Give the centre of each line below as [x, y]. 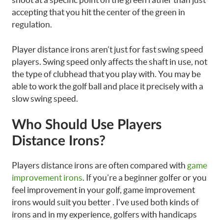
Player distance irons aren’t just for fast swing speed [108, 49]
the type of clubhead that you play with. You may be [106, 74]
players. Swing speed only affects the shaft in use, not [110, 61]
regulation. [32, 24]
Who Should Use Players [87, 125]
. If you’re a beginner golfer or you [145, 178]
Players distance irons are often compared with [99, 165]
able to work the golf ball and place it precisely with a [108, 86]
